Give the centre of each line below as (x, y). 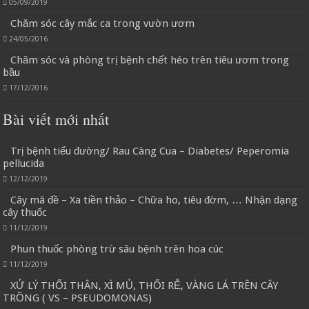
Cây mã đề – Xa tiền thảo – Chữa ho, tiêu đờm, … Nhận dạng (154, 200)
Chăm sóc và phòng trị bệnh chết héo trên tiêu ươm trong (150, 60)
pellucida (24, 164)
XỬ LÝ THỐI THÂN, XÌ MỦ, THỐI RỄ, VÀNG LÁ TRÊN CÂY (144, 286)
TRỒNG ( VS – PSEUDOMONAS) (78, 298)
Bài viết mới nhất (56, 119)
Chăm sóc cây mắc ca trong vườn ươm (103, 24)
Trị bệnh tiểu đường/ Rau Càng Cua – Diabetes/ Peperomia (150, 151)
